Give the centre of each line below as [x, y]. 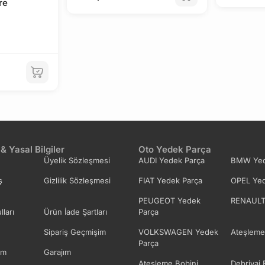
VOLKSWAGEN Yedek [178, 232]
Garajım [57, 252]
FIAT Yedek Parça [170, 180]
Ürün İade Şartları [75, 211]
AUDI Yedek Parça [172, 160]
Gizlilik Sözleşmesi [77, 180]
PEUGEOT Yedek [169, 200]
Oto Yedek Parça [175, 149]
